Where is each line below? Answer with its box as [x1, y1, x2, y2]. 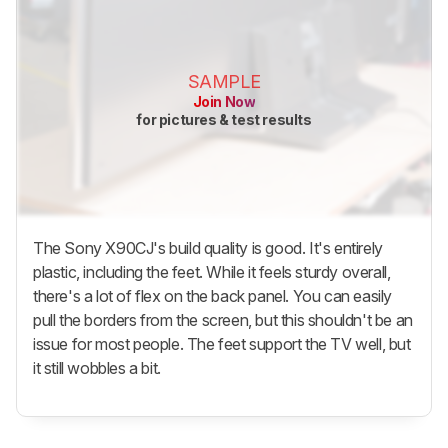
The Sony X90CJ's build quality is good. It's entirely [33, 238, 383, 259]
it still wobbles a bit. [33, 358, 161, 379]
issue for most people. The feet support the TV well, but [33, 334, 411, 355]
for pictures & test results [136, 110, 312, 128]
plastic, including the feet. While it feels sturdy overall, [33, 262, 391, 283]
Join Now [192, 92, 256, 110]
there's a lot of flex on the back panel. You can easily [33, 286, 393, 307]
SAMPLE [187, 70, 261, 92]
